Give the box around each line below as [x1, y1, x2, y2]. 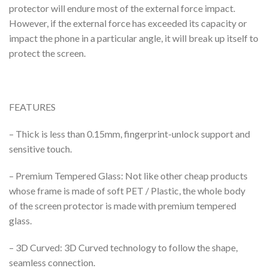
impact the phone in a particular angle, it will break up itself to [9, 32, 258, 44]
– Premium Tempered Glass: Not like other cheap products [9, 169, 248, 181]
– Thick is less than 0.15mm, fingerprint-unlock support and [9, 127, 250, 139]
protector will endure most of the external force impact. [9, 2, 235, 14]
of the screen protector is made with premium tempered [9, 199, 236, 211]
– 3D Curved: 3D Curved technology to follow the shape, [9, 241, 237, 253]
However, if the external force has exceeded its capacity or [9, 17, 247, 29]
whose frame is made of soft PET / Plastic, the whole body [9, 184, 245, 196]
